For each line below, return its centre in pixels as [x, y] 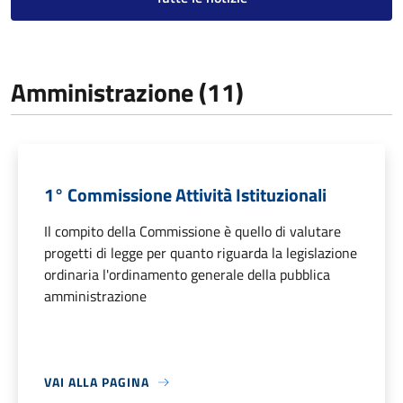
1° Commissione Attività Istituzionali [185, 195]
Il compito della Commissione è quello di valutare [193, 232]
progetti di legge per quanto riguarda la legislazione [201, 253]
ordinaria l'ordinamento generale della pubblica [187, 275]
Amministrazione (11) [127, 93]
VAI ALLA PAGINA [97, 382]
